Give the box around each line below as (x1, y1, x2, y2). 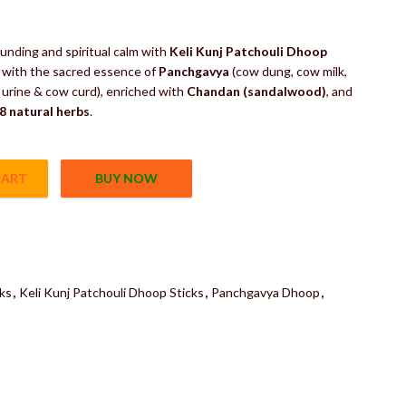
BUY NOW (95, 169, 159, 186)
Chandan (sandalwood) (186, 82, 326, 99)
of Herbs (233, 4, 283, 19)
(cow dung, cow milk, (228, 63, 347, 79)
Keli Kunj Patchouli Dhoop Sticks (18, 285, 204, 301)
